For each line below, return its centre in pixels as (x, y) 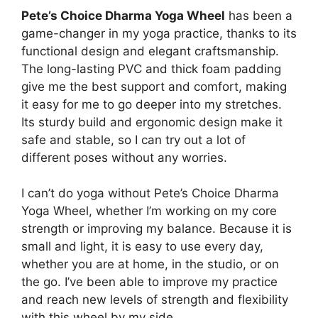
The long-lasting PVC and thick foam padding (151, 68)
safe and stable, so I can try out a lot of (133, 139)
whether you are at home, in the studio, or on (150, 264)
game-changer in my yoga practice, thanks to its (159, 33)
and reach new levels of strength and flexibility (155, 300)
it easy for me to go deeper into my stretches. (152, 104)
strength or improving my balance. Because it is (157, 229)
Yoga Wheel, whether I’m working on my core (149, 211)
